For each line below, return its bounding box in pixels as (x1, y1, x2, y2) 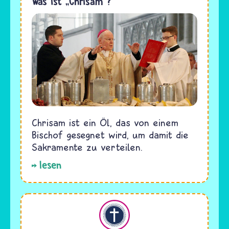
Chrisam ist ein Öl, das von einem (32, 116, 178, 128)
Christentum (12, 199, 64, 212)
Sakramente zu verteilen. (32, 141, 143, 153)
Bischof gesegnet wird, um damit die (32, 128, 189, 141)
